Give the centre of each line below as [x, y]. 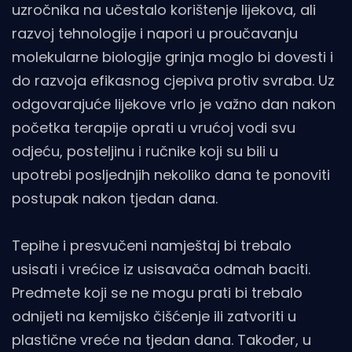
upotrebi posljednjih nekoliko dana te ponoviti [171, 175]
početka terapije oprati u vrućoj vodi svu [154, 128]
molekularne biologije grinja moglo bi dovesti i [172, 57]
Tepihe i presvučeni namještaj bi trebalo [152, 246]
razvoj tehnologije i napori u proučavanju [155, 34]
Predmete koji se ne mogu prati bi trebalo [157, 293]
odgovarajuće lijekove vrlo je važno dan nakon [174, 104]
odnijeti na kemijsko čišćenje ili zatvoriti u [154, 317]
